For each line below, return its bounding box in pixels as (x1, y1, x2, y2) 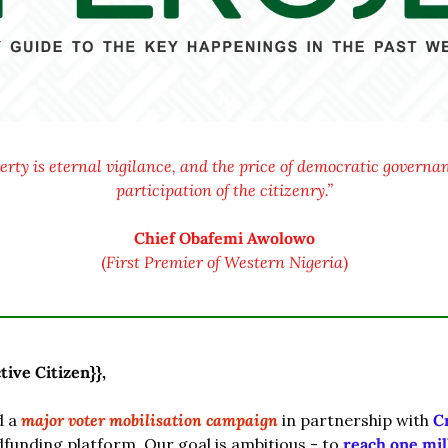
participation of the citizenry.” (115, 180, 333, 201)
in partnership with (278, 410, 433, 431)
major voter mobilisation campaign (21, 410, 278, 431)
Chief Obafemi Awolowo (133, 228, 315, 249)
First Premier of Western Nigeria (105, 252, 343, 273)
